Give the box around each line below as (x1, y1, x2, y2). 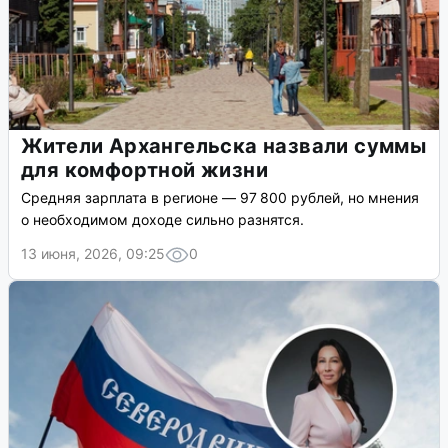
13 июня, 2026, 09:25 (21, 245, 165, 263)
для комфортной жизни (21, 158, 268, 183)
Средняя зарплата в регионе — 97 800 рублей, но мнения (21, 189, 419, 207)
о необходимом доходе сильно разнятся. (21, 211, 304, 229)
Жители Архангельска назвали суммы (21, 134, 427, 159)
